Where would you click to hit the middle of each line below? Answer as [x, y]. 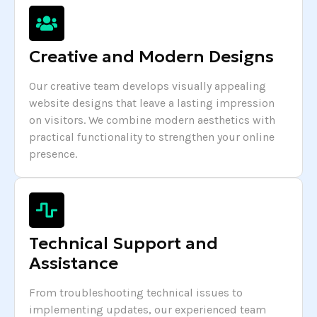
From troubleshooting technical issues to [136, 293]
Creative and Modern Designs [151, 57]
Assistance [74, 264]
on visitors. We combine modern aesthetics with [152, 120]
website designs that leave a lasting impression [152, 103]
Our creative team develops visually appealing [148, 86]
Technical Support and [123, 244]
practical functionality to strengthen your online [152, 137]
